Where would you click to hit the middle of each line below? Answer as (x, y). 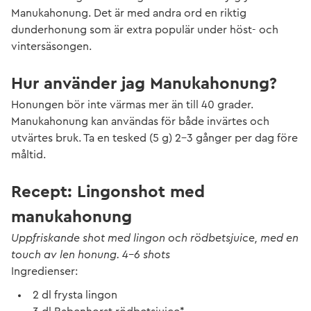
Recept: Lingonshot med (108, 192)
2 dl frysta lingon (75, 295)
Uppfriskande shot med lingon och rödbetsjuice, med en (155, 238)
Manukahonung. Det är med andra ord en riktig (129, 13)
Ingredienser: (44, 271)
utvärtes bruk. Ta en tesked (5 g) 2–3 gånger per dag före (154, 138)
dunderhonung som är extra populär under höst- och (145, 30)
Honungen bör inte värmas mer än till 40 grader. (132, 105)
